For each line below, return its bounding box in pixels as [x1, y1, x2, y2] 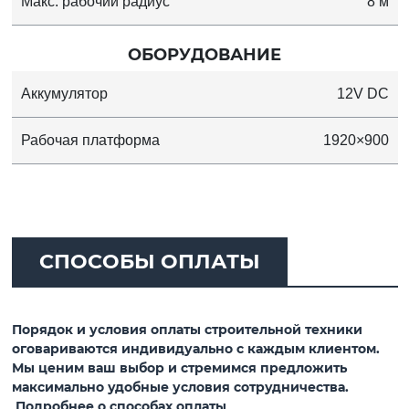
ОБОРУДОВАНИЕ [128, 44, 281, 65]
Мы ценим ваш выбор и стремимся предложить [11, 359, 347, 376]
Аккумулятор [20, 85, 108, 101]
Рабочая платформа [20, 131, 160, 148]
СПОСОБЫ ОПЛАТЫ [38, 248, 260, 274]
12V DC [336, 85, 389, 101]
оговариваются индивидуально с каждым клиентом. [11, 340, 380, 357]
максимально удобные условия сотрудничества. [11, 378, 349, 395]
